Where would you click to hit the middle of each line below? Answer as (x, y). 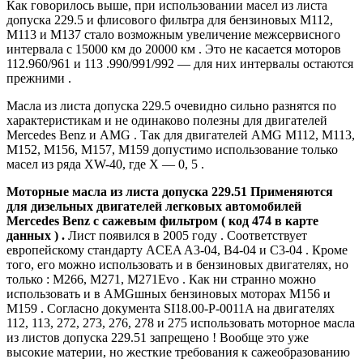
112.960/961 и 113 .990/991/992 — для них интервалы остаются (180, 63)
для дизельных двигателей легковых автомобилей (154, 206)
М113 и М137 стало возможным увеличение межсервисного (173, 34)
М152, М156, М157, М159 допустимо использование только (172, 149)
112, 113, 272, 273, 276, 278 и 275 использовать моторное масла (181, 322)
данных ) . (36, 235)
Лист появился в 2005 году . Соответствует (186, 235)
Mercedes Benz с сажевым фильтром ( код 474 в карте (162, 220)
